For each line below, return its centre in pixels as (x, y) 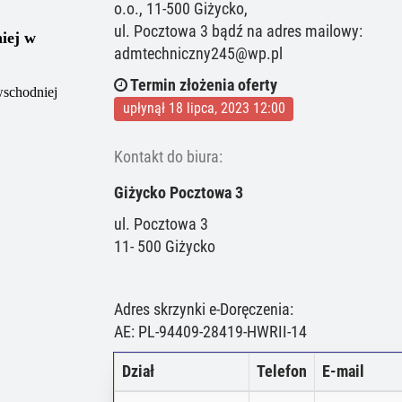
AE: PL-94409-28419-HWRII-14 (210, 332)
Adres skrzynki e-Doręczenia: (204, 310)
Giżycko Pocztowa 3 (179, 193)
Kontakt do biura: (168, 157)
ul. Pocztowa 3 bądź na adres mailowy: (238, 31)
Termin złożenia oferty (202, 85)
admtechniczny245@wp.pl (198, 54)
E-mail (343, 371)
